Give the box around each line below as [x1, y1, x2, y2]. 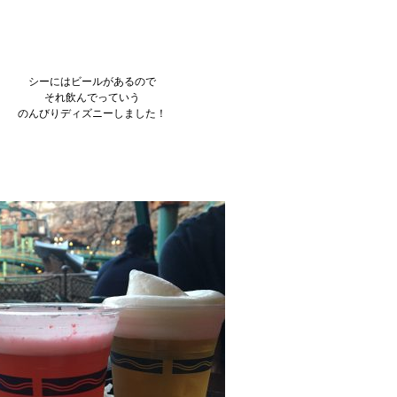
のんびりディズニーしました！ [18, 107, 167, 120]
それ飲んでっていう [44, 91, 140, 104]
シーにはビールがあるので [28, 75, 156, 88]
